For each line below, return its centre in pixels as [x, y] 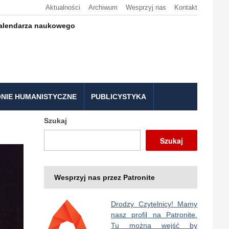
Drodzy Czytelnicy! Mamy [154, 204]
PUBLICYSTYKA [119, 97]
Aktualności [63, 7]
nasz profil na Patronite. [154, 215]
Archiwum [103, 7]
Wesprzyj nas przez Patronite [105, 177]
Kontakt [186, 7]
